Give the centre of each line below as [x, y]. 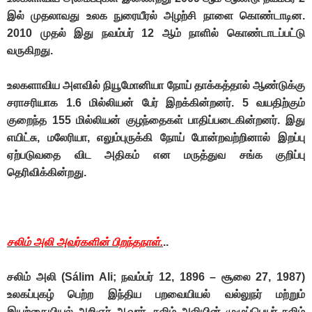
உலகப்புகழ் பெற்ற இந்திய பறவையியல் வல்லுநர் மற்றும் [156, 295]
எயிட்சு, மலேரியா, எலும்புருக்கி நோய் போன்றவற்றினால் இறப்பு [156, 138]
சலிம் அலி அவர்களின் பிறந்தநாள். [85, 242]
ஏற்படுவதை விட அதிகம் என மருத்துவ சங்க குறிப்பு [156, 155]
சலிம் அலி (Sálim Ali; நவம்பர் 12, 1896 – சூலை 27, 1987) [156, 277]
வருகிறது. [30, 51]
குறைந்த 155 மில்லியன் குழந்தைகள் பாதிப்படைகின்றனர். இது [156, 120]
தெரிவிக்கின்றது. [47, 173]
